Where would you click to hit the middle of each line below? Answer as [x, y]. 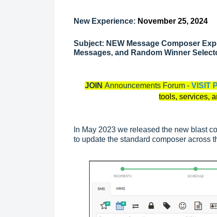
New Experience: [106, 21]
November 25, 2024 [173, 21]
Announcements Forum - [146, 86]
